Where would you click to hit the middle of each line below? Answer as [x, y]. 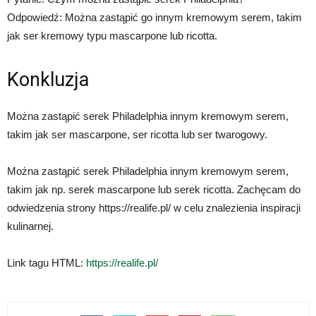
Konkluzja [48, 80]
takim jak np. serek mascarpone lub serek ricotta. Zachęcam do [154, 190]
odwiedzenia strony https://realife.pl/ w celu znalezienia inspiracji [154, 208]
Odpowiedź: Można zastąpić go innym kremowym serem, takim [154, 18]
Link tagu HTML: [47, 263]
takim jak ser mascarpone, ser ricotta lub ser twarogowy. [137, 135]
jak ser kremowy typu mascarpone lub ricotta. [112, 36]
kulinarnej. [30, 226]
